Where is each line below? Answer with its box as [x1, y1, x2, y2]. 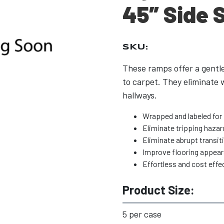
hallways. [122, 89, 157, 100]
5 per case [122, 208, 161, 219]
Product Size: [122, 182, 194, 197]
